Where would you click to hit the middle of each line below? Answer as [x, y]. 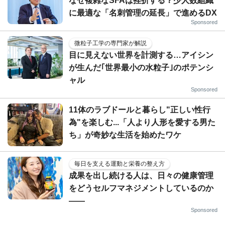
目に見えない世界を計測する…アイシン [141, 55]
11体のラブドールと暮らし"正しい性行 [140, 109]
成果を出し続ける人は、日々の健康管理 [141, 175]
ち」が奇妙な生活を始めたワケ [125, 135]
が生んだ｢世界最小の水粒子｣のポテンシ [141, 67]
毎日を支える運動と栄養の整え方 [120, 163]
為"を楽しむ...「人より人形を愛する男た [142, 122]
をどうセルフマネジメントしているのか [141, 188]
